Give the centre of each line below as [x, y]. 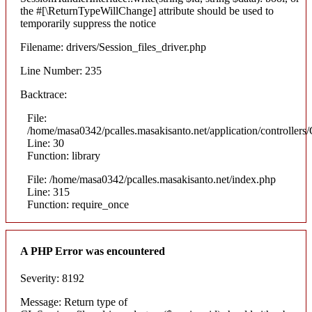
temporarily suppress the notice [88, 23]
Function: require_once [78, 204]
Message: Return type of [74, 302]
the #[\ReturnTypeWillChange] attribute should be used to [147, 10]
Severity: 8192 [52, 279]
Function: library [64, 155]
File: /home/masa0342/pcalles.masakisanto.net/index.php [151, 179]
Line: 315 [48, 192]
